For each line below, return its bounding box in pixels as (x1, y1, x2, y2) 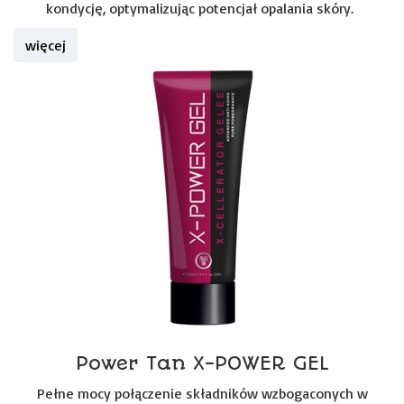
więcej (25, 36, 66, 54)
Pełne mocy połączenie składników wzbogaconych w (36, 384, 368, 402)
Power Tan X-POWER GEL (75, 352, 329, 374)
